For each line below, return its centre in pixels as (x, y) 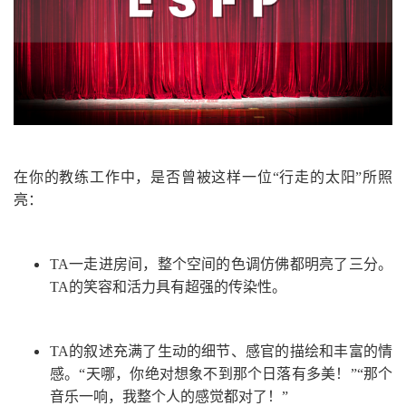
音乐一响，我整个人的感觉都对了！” (169, 396)
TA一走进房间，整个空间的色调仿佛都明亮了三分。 (221, 264)
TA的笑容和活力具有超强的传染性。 (168, 286)
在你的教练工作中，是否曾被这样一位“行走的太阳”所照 (203, 177)
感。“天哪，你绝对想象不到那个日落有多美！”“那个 (221, 373)
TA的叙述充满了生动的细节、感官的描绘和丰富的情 (221, 351)
